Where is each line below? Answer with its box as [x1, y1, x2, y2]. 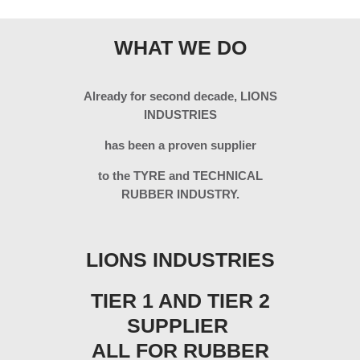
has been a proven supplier [104, 138, 256, 153]
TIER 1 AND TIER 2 [90, 289, 270, 313]
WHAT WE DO [113, 36, 247, 59]
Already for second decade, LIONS [83, 89, 277, 104]
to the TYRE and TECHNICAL [97, 169, 263, 183]
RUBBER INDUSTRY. [121, 187, 239, 202]
